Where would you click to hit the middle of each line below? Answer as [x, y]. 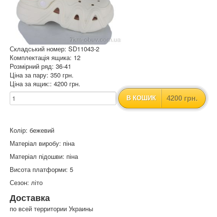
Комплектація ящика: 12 [45, 58]
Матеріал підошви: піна [44, 156]
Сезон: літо [26, 183]
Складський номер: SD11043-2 [54, 49]
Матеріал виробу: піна [42, 143]
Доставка [30, 198]
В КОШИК [141, 98]
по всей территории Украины [51, 209]
